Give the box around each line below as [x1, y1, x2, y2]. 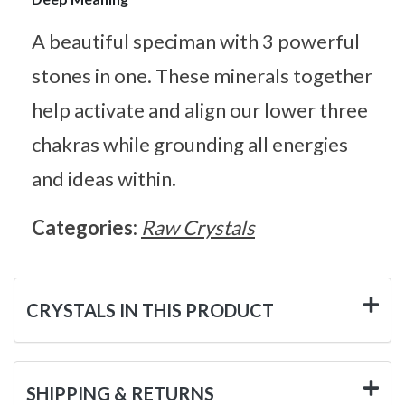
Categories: [32, 214, 141, 240]
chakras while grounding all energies [32, 131, 348, 156]
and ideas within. [32, 165, 176, 191]
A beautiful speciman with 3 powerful [32, 28, 360, 53]
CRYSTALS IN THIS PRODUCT [26, 298, 274, 321]
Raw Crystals [141, 214, 255, 240]
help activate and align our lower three [32, 97, 368, 122]
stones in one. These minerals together [32, 62, 372, 88]
